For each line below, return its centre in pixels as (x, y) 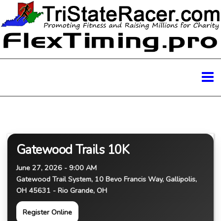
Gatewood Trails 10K (73, 150)
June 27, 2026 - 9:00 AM (56, 167)
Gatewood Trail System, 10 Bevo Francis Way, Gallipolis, (107, 179)
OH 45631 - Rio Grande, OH (62, 190)
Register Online (47, 212)
